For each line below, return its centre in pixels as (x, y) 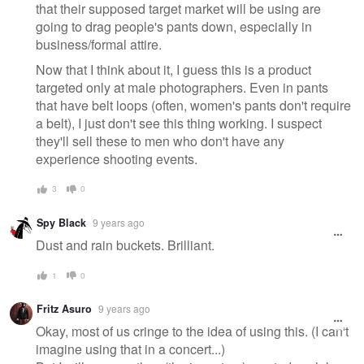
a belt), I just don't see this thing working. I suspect (179, 123)
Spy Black (61, 222)
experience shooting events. (117, 159)
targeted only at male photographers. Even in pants (182, 88)
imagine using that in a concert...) (130, 349)
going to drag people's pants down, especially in (174, 26)
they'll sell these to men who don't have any (160, 141)
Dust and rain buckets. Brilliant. (125, 245)
